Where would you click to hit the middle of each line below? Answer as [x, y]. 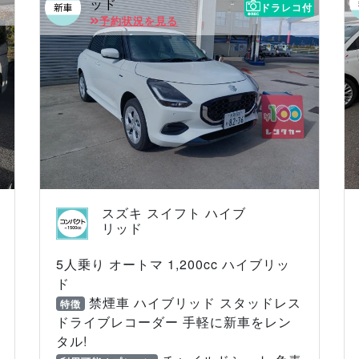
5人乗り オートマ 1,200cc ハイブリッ [173, 264]
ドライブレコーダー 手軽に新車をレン [174, 321]
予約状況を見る [139, 21]
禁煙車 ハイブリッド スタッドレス [193, 302]
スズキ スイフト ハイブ [173, 212]
